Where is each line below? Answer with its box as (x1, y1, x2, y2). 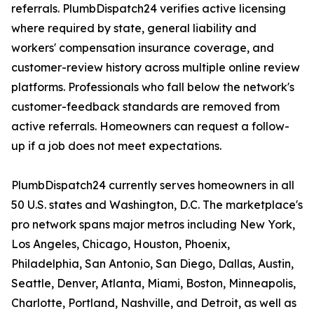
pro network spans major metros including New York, (11, 217, 295, 232)
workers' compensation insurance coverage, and (11, 41, 274, 55)
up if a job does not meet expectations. (11, 139, 221, 153)
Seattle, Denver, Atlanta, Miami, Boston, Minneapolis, (11, 276, 296, 291)
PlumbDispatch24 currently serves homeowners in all (11, 178, 294, 193)
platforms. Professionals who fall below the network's (11, 80, 294, 95)
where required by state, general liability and (11, 21, 257, 36)
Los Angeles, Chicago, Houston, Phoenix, (11, 237, 230, 252)
